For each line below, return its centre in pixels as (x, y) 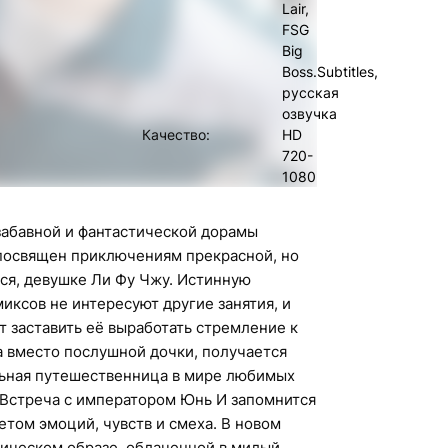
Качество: (176, 134)
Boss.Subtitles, (330, 71)
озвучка (309, 113)
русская (310, 92)
